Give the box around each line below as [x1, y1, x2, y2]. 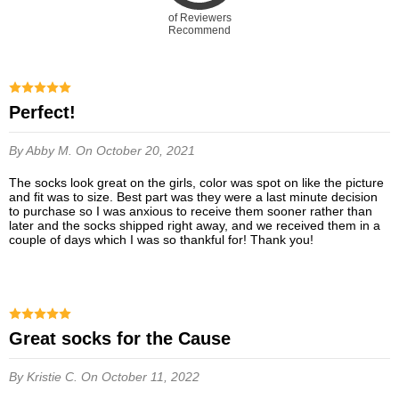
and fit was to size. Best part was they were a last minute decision [9, 190, 378, 205]
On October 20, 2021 [76, 143, 195, 159]
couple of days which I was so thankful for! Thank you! [9, 232, 313, 248]
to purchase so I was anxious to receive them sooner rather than [9, 204, 372, 219]
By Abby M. [9, 143, 76, 159]
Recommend [167, 24, 231, 37]
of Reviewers [167, 12, 232, 25]
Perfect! [20, 102, 76, 123]
